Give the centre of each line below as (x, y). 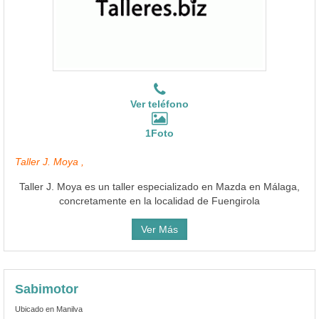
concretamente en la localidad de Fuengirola (159, 200)
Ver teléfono (159, 104)
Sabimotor (47, 289)
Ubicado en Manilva (49, 309)
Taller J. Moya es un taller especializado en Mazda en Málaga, (159, 186)
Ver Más (159, 229)
